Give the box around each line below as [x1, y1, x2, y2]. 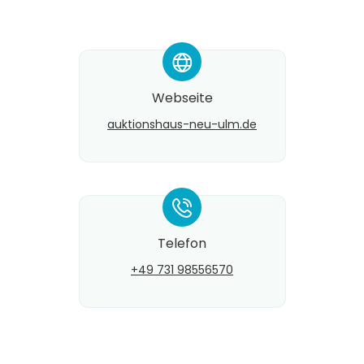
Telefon [158, 234, 206, 253]
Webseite [151, 89, 213, 108]
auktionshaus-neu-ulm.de [107, 116, 257, 133]
